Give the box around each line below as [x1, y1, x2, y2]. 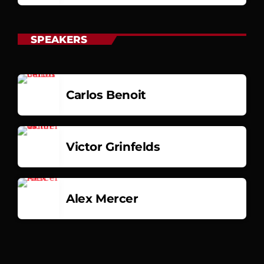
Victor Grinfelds [66, 139, 160, 154]
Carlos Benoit [66, 87, 146, 102]
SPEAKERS [30, 33, 87, 45]
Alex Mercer [66, 191, 138, 206]
